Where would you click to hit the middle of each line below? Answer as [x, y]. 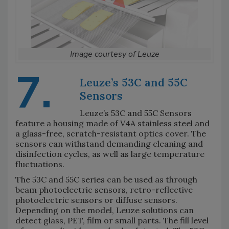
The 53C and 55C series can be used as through [106, 180]
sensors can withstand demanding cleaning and [109, 144]
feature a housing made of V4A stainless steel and [112, 123]
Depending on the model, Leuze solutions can [105, 210]
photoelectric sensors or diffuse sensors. [96, 200]
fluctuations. [40, 164]
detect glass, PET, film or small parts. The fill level [112, 221]
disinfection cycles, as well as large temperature [110, 154]
